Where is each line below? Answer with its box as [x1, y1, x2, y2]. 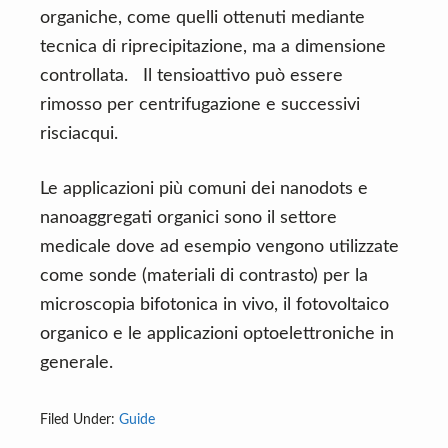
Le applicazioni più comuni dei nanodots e [40, 180, 368, 198]
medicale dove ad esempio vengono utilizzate [40, 238, 399, 256]
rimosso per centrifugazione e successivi [40, 96, 360, 114]
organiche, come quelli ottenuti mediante [40, 9, 365, 27]
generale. [40, 354, 113, 372]
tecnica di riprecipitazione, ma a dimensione [40, 38, 386, 56]
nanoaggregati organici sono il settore [40, 209, 337, 227]
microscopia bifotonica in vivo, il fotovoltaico [40, 296, 389, 314]
